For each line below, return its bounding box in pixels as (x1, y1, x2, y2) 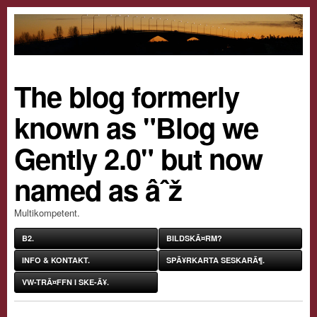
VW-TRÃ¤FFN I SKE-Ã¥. (22, 277, 109, 288)
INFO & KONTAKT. (22, 255, 90, 266)
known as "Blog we (14, 107, 258, 148)
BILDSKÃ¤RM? (166, 233, 222, 244)
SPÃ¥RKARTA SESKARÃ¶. (166, 255, 265, 266)
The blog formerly (14, 76, 239, 117)
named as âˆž (14, 169, 182, 210)
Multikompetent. (14, 206, 80, 220)
